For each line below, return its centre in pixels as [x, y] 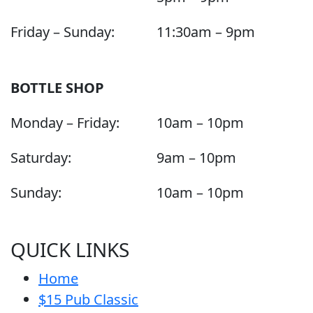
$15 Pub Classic [88, 299]
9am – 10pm [196, 157]
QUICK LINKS [70, 249]
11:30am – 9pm [206, 31]
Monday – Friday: [65, 122]
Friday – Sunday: [63, 31]
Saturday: [41, 157]
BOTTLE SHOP [57, 87]
